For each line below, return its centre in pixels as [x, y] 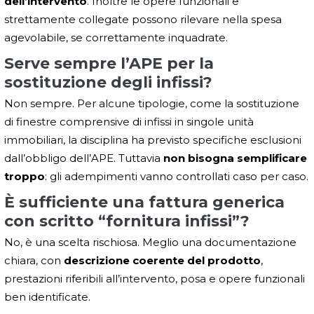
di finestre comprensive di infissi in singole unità [129, 121]
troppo [25, 176]
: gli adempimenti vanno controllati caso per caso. [177, 176]
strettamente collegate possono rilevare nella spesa [143, 19]
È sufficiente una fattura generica [144, 202]
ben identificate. [47, 296]
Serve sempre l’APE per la [109, 63]
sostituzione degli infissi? [108, 82]
